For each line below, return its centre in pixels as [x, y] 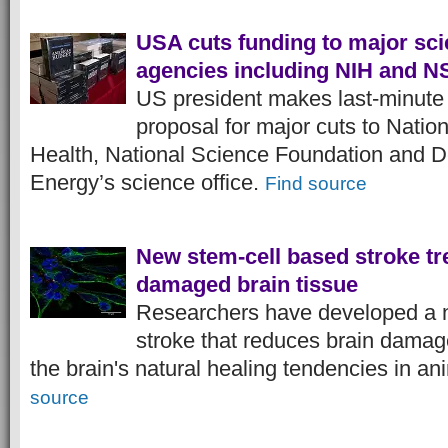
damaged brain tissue [247, 284]
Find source [316, 183]
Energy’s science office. [147, 182]
